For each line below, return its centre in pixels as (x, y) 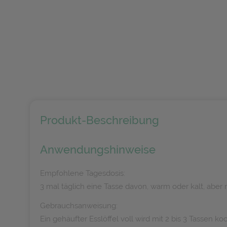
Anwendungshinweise (98, 149)
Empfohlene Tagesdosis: (83, 173)
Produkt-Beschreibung (100, 120)
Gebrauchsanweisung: (79, 206)
